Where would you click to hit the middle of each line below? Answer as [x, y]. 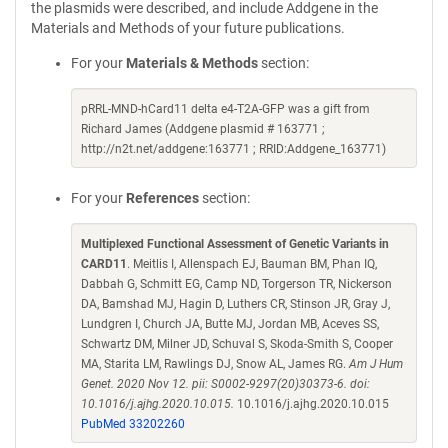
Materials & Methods [192, 63]
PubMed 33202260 [133, 424]
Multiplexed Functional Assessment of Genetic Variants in [235, 244]
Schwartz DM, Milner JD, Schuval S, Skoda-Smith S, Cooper [237, 344]
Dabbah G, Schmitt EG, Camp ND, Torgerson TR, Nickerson [236, 284]
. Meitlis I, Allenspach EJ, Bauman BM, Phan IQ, [252, 264]
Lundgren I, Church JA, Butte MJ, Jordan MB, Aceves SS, [230, 324]
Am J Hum [376, 364]
